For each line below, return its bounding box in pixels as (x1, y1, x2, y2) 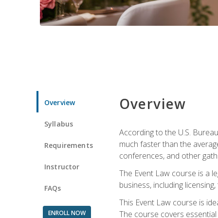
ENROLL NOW (48, 208, 86, 217)
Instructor (44, 162, 80, 171)
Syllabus (44, 119, 73, 128)
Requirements (44, 140, 93, 150)
